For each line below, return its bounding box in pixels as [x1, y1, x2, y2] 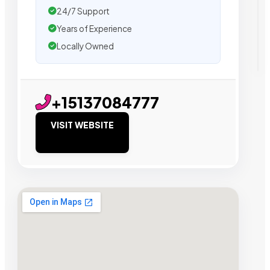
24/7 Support [57, 5, 110, 16]
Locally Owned [57, 40, 114, 51]
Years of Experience [57, 23, 132, 34]
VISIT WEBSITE [51, 119, 114, 130]
